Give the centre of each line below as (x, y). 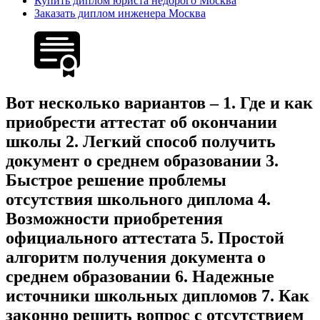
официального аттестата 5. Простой (145, 238)
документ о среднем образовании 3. (142, 161)
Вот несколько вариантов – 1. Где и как (159, 103)
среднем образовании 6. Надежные (140, 277)
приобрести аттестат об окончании (141, 122)
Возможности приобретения (114, 219)
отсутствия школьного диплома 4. (138, 200)
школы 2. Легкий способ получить (141, 142)
